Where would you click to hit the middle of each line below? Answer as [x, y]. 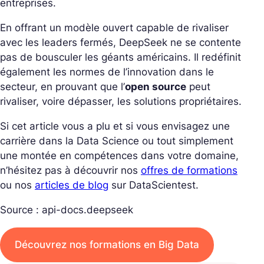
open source [156, 87]
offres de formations [189, 171]
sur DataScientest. [154, 185]
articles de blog [72, 185]
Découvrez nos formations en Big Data [107, 245]
